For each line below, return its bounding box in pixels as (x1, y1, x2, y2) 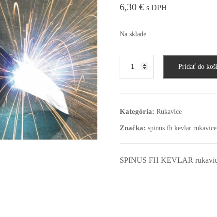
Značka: (119, 124, 148, 132)
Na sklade (119, 30, 146, 38)
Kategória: (119, 107, 156, 115)
